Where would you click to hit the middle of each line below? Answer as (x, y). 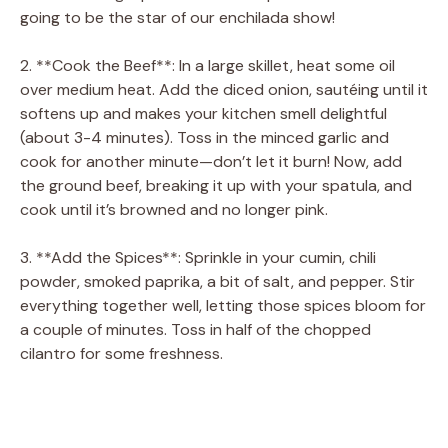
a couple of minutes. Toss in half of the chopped (195, 329)
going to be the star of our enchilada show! (177, 17)
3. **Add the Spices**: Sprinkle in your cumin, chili (198, 257)
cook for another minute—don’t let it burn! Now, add (211, 161)
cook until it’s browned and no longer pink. (174, 209)
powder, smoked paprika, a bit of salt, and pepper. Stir (217, 281)
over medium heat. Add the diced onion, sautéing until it (224, 89)
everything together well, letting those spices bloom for (223, 305)
